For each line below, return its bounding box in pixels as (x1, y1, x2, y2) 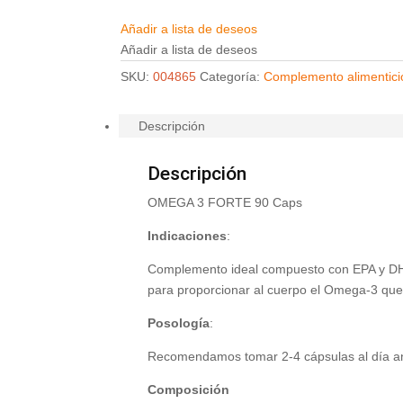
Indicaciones (148, 228, 228, 244)
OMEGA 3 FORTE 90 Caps (148, 195, 303, 210)
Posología (148, 316, 210, 331)
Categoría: (200, 69, 264, 85)
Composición (148, 382, 230, 398)
